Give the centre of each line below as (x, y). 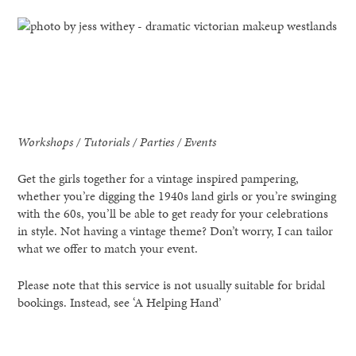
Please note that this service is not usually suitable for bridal (172, 284)
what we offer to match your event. (108, 248)
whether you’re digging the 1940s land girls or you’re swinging (177, 195)
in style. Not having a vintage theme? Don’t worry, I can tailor (176, 230)
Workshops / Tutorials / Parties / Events (117, 141)
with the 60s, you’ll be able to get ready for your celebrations (173, 213)
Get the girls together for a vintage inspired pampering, (159, 178)
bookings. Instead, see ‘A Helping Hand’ (120, 302)
